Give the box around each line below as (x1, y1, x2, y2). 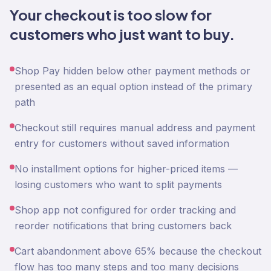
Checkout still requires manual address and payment (15, 122, 255, 134)
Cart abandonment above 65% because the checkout (15, 245, 261, 257)
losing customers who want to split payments (15, 178, 222, 191)
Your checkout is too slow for (10, 5, 212, 24)
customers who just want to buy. (10, 25, 235, 43)
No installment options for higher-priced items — (15, 163, 238, 175)
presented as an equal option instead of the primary (15, 80, 252, 93)
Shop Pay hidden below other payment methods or (15, 65, 250, 77)
